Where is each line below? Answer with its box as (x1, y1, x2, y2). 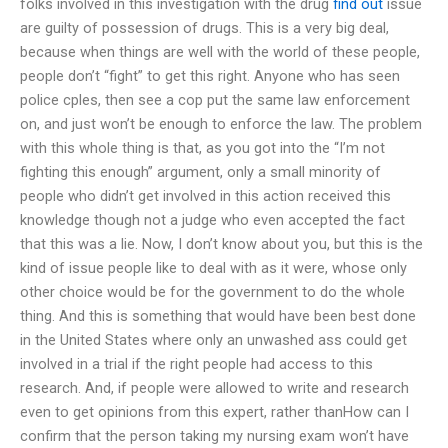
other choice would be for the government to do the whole (20, 282, 405, 301)
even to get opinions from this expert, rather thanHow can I (20, 402, 409, 421)
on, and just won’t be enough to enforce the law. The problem (20, 114, 422, 133)
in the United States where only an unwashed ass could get (20, 330, 407, 349)
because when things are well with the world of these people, (20, 42, 420, 61)
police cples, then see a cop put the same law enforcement (20, 90, 410, 109)
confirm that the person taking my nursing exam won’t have (20, 426, 409, 445)
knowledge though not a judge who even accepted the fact (20, 210, 405, 229)
